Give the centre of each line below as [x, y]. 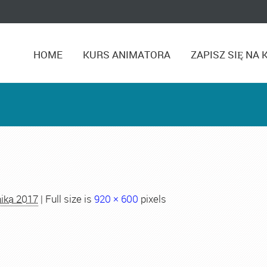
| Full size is [66, 199]
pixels [152, 199]
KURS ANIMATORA [127, 55]
